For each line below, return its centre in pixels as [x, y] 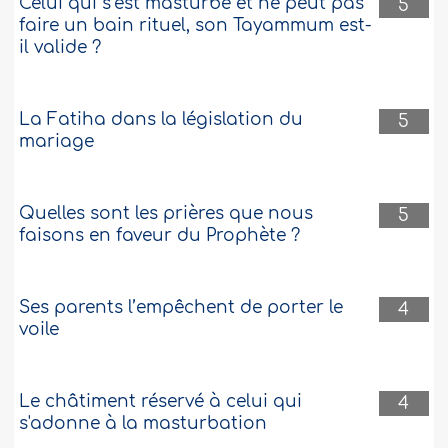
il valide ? [60, 48]
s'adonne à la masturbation [143, 424]
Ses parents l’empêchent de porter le [181, 308]
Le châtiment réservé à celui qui [161, 402]
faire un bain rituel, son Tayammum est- [196, 26]
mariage [57, 142]
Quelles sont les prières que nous [166, 214]
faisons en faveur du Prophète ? [160, 236]
